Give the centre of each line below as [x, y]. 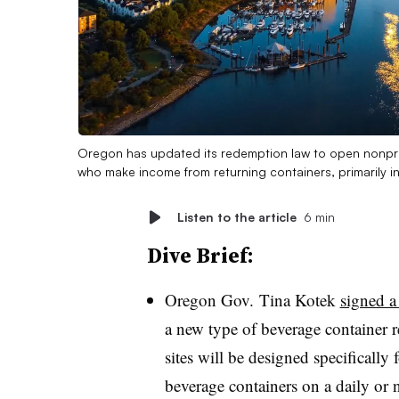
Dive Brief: [200, 255]
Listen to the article [236, 216]
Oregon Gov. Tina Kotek [252, 299]
